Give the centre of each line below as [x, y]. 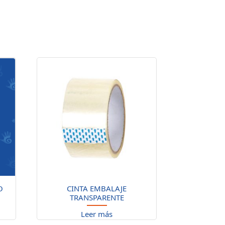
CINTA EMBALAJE [97, 188]
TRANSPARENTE [97, 197]
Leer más [97, 214]
